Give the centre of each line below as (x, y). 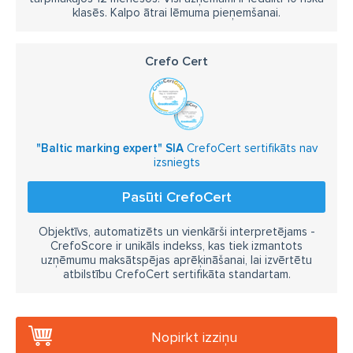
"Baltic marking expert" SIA (110, 148)
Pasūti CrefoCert (176, 197)
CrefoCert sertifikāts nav (250, 148)
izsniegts (176, 162)
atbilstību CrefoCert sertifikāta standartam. (176, 274)
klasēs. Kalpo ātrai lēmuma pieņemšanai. (176, 13)
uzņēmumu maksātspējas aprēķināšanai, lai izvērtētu (176, 260)
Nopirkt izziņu (194, 337)
